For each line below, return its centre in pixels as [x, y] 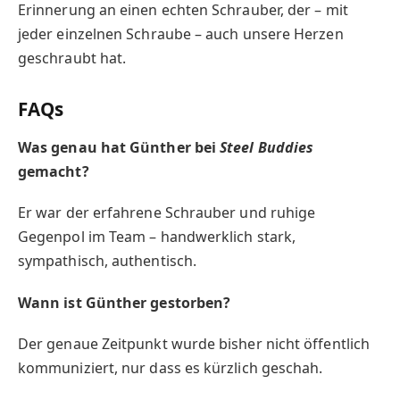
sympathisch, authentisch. [108, 261]
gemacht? [54, 172]
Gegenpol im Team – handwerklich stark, [157, 237]
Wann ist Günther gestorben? [125, 302]
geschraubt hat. [72, 58]
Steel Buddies [267, 148]
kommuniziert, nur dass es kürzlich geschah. [171, 367]
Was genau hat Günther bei [119, 148]
